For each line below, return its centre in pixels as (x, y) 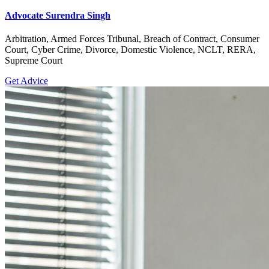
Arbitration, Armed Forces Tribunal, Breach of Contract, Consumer (132, 39)
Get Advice (26, 81)
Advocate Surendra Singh (58, 16)
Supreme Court (34, 61)
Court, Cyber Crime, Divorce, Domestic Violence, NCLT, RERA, (130, 50)
